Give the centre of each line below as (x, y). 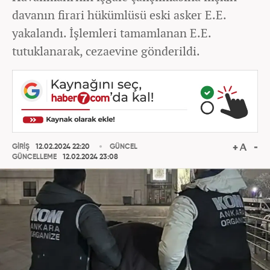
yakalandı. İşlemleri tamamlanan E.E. (111, 33)
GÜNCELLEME (34, 158)
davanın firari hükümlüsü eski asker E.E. (119, 15)
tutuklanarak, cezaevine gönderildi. (106, 51)
